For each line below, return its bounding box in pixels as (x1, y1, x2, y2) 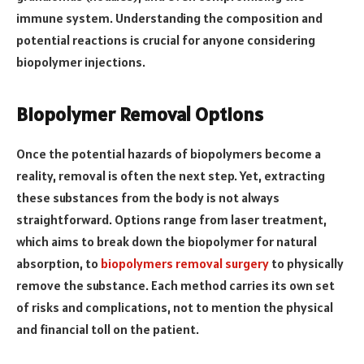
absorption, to (16, 254, 101, 271)
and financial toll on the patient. (16, 320, 199, 337)
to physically (269, 254, 344, 271)
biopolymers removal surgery (101, 254, 269, 271)
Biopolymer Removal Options (16, 101, 263, 127)
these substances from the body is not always (16, 188, 279, 206)
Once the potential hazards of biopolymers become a (16, 145, 321, 162)
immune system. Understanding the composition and (16, 10, 323, 27)
